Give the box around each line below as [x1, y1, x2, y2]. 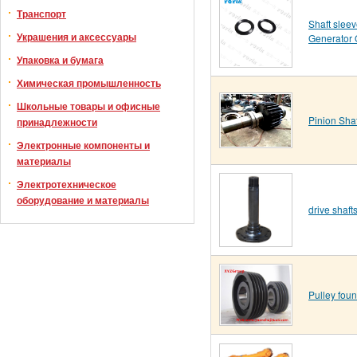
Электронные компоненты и [17, 138, 150, 152]
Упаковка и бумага [17, 53, 104, 67]
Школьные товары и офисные [17, 99, 160, 113]
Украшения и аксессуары [17, 29, 136, 44]
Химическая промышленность [17, 76, 161, 90]
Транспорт [17, 6, 66, 21]
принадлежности [17, 115, 97, 129]
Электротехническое [17, 177, 116, 191]
